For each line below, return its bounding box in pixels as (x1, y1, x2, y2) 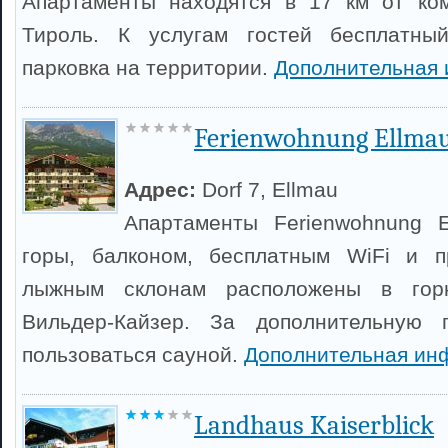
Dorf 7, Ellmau (202, 178, 338, 201)
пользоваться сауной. (22, 343, 244, 366)
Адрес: (124, 178, 202, 201)
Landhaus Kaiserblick (194, 410, 434, 441)
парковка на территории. (22, 56, 274, 79)
